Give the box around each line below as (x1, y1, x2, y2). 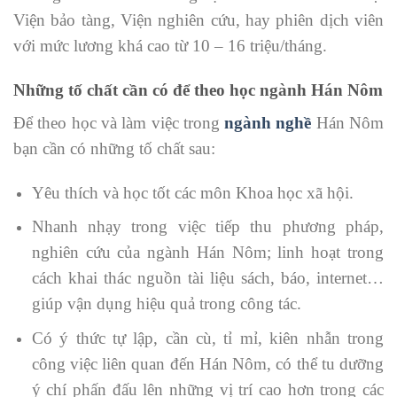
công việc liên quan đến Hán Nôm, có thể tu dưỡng (31, 354, 384, 373)
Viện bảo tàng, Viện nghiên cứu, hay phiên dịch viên (13, 10, 384, 29)
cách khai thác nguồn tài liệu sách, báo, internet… (31, 269, 384, 288)
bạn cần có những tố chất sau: (13, 138, 215, 158)
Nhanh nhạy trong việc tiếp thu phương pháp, (31, 217, 384, 237)
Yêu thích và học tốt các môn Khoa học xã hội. (31, 183, 354, 202)
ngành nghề (224, 113, 312, 132)
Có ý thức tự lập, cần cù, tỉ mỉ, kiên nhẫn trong (31, 328, 384, 347)
